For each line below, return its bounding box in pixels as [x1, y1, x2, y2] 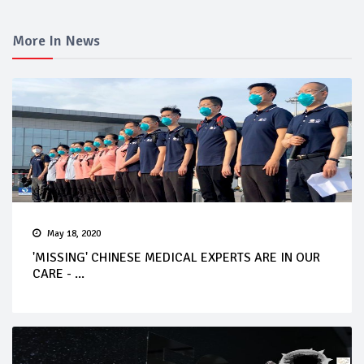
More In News [12, 31, 100, 50]
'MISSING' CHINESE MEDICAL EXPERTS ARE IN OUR [32, 249, 320, 266]
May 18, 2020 [47, 227, 101, 240]
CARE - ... [32, 265, 84, 282]
